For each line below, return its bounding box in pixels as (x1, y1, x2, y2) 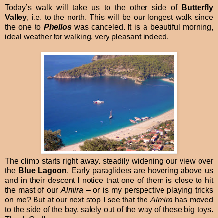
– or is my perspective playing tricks (83, 186, 214, 195)
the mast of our (5, 186, 61, 195)
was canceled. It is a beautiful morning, (71, 23, 214, 32)
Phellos (43, 23, 72, 32)
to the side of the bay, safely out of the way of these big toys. (5, 205, 213, 214)
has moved (172, 196, 214, 204)
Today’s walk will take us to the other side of (5, 3, 182, 12)
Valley (5, 13, 27, 22)
